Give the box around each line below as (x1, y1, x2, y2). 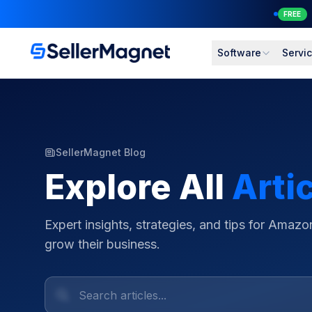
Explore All (45, 166, 232, 208)
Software (217, 47, 261, 58)
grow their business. (45, 237, 160, 251)
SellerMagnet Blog (56, 146, 146, 158)
